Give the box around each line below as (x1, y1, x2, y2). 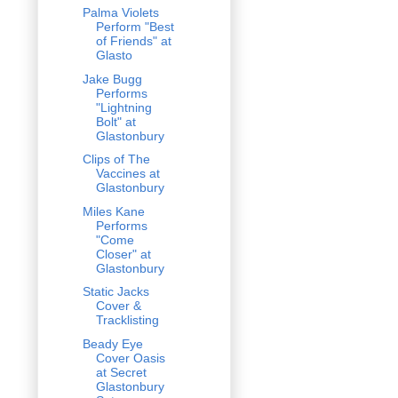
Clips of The (82, 152, 150, 167)
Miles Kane (82, 203, 145, 219)
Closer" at (95, 246, 151, 261)
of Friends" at (95, 34, 171, 49)
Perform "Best (95, 20, 174, 35)
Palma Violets (82, 5, 159, 20)
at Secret (95, 364, 147, 379)
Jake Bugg (82, 71, 142, 86)
